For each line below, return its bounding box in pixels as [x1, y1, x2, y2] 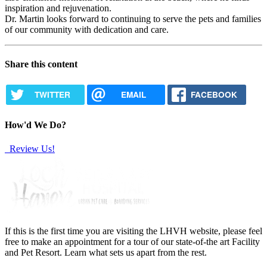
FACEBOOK [191, 88, 238, 100]
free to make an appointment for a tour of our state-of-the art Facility [5, 236, 260, 247]
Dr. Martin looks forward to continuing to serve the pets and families [5, 14, 261, 24]
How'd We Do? [5, 120, 66, 131]
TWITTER [34, 88, 70, 100]
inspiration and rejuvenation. [5, 3, 111, 14]
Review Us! [7, 143, 55, 154]
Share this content [5, 58, 77, 69]
